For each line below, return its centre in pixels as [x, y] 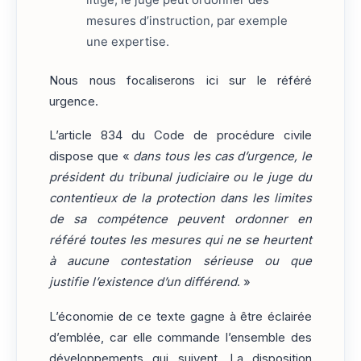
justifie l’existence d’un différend [143, 282]
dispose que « [91, 157]
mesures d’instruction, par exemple [187, 21]
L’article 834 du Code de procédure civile [180, 136]
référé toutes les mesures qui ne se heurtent [180, 241]
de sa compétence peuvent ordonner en [180, 220]
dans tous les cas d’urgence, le [222, 157]
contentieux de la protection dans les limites [180, 199]
